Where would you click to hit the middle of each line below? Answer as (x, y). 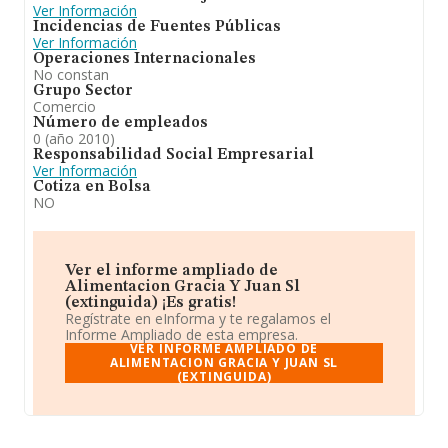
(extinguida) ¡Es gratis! (150, 303)
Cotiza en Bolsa (92, 187)
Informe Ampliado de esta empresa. (181, 334)
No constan (71, 74)
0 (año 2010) (74, 138)
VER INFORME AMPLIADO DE (224, 348)
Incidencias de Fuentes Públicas (157, 27)
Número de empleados (120, 123)
